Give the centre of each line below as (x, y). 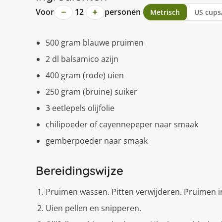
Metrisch (165, 12)
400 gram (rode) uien (85, 76)
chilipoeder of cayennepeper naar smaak (122, 125)
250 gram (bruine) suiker (91, 92)
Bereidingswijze (80, 171)
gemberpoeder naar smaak (97, 141)
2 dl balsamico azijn (82, 59)
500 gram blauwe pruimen (95, 43)
